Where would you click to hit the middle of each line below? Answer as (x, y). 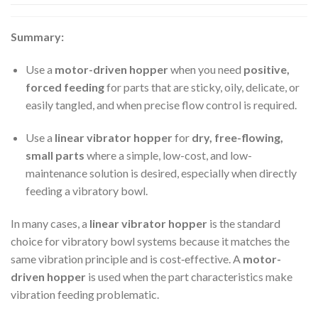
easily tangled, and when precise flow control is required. (161, 105)
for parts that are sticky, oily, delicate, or (202, 87)
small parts (55, 155)
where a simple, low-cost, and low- (168, 155)
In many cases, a (50, 223)
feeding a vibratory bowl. (86, 191)
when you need (205, 70)
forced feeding (65, 87)
